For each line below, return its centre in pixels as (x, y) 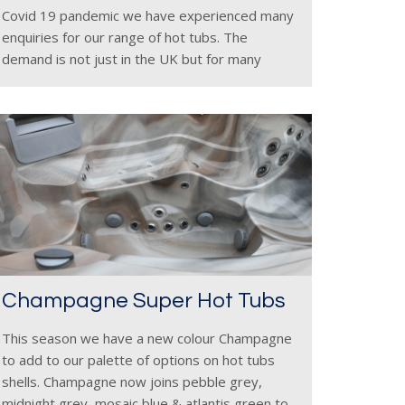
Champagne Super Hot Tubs (144, 301)
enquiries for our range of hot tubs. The (125, 37)
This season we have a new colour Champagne (147, 338)
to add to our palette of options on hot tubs (138, 360)
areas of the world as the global (101, 80)
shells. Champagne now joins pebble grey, (132, 381)
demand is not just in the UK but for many (132, 59)
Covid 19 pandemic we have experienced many (148, 15)
